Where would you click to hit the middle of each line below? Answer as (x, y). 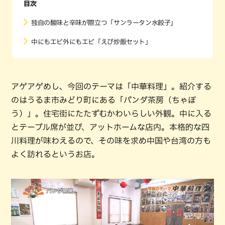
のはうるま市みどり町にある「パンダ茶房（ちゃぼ (103, 100)
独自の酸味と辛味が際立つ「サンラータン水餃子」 (104, 23)
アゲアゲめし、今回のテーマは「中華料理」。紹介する (111, 86)
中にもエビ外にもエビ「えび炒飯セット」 (91, 42)
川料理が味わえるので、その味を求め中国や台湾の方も (111, 141)
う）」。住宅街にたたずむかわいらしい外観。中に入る (111, 114)
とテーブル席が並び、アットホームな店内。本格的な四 (110, 127)
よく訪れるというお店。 (55, 154)
